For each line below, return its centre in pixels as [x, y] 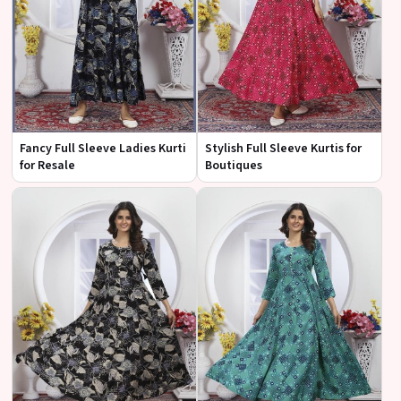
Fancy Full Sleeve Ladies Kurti [103, 148]
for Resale [47, 165]
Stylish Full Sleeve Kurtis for [283, 148]
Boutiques [234, 165]
